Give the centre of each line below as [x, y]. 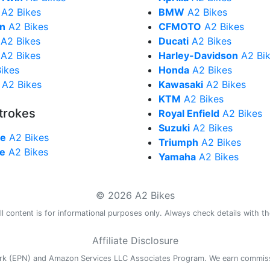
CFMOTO [180, 27]
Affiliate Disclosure [135, 240]
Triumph [178, 142]
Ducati [174, 41]
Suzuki [174, 128]
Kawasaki [181, 84]
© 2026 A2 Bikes [135, 195]
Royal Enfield [189, 113]
